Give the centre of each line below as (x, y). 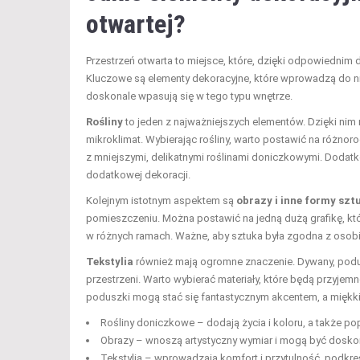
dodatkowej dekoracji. (138, 174)
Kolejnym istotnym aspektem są (161, 200)
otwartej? (136, 24)
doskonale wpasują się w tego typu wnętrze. (189, 96)
